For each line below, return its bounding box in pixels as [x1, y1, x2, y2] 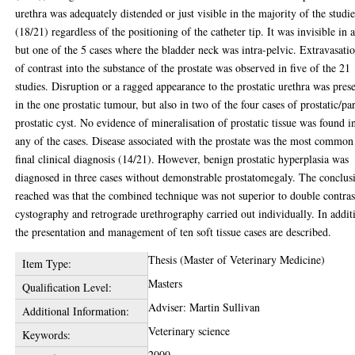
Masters [148, 276, 183, 291]
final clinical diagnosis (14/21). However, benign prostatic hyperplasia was [15, 151, 349, 166]
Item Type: [21, 256, 71, 271]
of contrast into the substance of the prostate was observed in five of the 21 [15, 60, 351, 75]
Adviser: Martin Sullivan [148, 300, 261, 315]
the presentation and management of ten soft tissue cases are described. [15, 224, 332, 239]
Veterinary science [148, 323, 231, 338]
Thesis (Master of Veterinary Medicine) [148, 252, 326, 267]
